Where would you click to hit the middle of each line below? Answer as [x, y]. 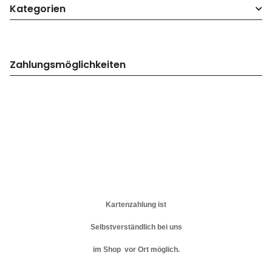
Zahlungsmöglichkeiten [68, 65]
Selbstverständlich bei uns [136, 227]
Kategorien [38, 9]
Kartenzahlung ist [136, 205]
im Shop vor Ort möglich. [136, 250]
